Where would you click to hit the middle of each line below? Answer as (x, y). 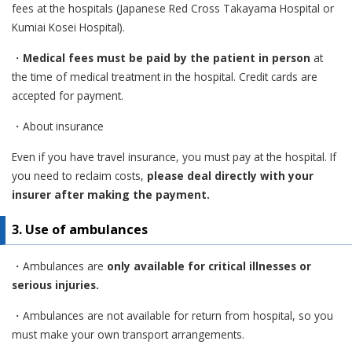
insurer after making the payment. (111, 194)
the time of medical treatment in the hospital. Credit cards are (165, 76)
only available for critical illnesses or (209, 266)
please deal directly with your (230, 175)
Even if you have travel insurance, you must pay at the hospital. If (174, 156)
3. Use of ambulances (80, 229)
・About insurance (58, 126)
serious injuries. (55, 284)
